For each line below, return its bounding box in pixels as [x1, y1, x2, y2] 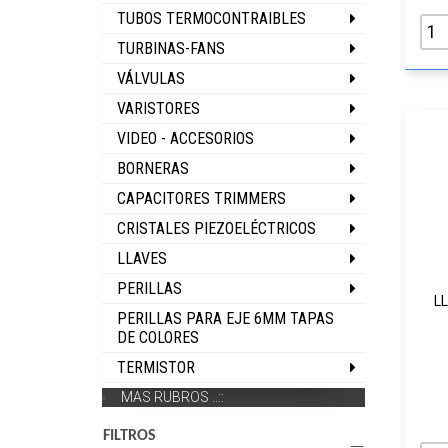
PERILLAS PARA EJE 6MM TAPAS [117, 309, 334, 328]
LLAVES [117, 249, 167, 268]
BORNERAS [117, 159, 189, 178]
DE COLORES [117, 328, 199, 347]
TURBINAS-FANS [117, 39, 225, 58]
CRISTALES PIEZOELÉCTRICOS [117, 219, 316, 238]
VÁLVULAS [117, 69, 185, 88]
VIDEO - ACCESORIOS [117, 129, 254, 148]
